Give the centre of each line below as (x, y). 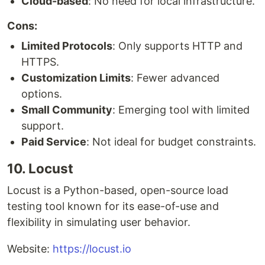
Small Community (67, 109)
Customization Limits (76, 77)
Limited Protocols (67, 46)
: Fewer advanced (175, 77)
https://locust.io (92, 248)
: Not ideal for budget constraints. (171, 141)
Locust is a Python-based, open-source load (118, 190)
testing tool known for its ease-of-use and (113, 206)
